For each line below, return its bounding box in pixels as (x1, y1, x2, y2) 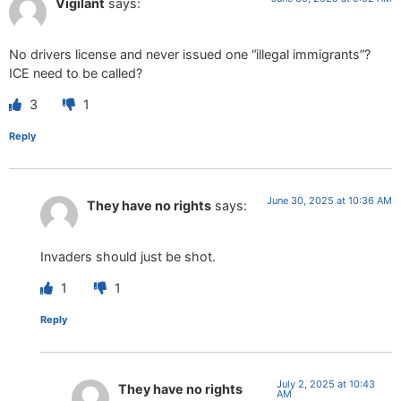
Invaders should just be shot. (40, 248, 216, 264)
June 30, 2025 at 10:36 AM (267, 194, 392, 208)
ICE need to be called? (9, 64, 142, 81)
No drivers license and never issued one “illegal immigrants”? (9, 46, 371, 62)
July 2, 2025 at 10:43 (277, 377, 376, 390)
